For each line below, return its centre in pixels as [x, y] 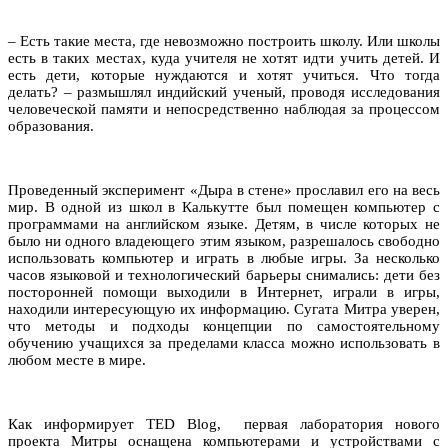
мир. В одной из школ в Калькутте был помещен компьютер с [224, 206]
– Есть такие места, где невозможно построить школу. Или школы [224, 40]
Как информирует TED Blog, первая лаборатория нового [224, 423]
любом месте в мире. [83, 359]
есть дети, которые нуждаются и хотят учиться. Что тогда [224, 74]
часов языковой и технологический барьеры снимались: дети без [224, 274]
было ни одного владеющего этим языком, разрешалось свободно [224, 240]
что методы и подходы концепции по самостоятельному [224, 325]
